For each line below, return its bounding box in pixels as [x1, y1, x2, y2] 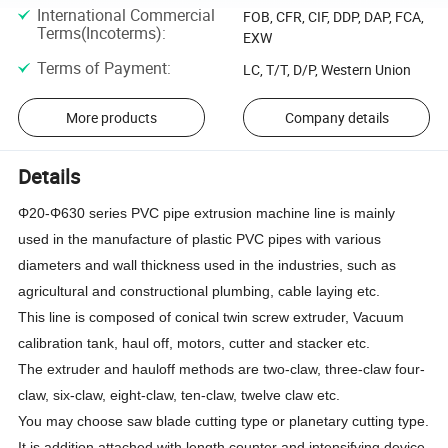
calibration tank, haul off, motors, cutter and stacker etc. [18, 335, 371, 352]
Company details [284, 108, 389, 128]
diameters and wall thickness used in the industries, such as [18, 257, 397, 274]
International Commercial [36, 3, 215, 26]
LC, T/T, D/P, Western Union [242, 60, 411, 80]
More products [65, 108, 157, 128]
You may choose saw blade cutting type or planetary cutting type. [18, 413, 430, 430]
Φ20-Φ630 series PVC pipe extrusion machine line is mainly [18, 205, 396, 222]
